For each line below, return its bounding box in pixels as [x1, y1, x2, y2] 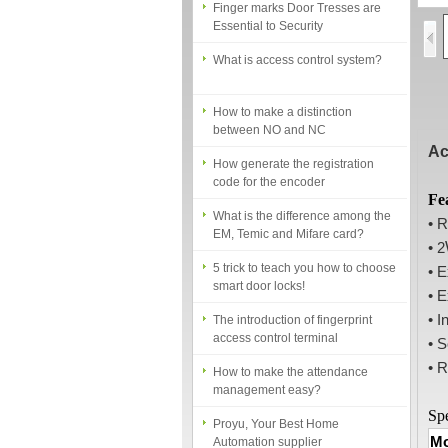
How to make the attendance [213, 346, 368, 360]
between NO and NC [213, 104, 326, 118]
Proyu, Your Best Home [213, 398, 339, 412]
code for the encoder [213, 156, 325, 170]
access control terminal [213, 312, 338, 326]
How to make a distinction [213, 86, 352, 100]
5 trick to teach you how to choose [213, 242, 396, 256]
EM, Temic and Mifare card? [213, 208, 364, 222]
